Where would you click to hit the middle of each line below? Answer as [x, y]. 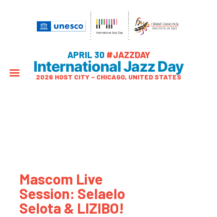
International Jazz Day [108, 66]
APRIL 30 [87, 55]
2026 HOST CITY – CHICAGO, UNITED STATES [108, 77]
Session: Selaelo [72, 193]
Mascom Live [61, 179]
